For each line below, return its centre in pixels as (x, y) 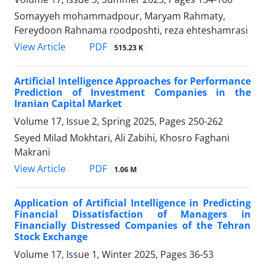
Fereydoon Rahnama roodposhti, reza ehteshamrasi (131, 30)
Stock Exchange (51, 237)
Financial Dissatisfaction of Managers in (132, 214)
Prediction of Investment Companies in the (132, 92)
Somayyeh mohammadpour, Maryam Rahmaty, (120, 16)
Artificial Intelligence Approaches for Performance (132, 81)
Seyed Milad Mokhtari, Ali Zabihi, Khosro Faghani (122, 138)
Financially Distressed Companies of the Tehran (132, 226)
